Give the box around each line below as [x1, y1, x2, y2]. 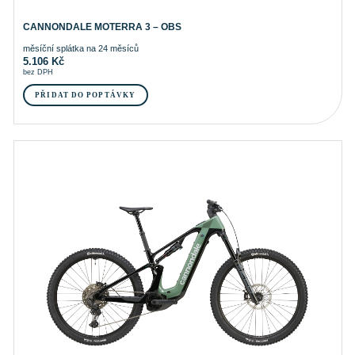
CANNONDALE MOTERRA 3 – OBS [22, 21, 181, 32]
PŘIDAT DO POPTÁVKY [35, 90, 136, 99]
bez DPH [22, 67, 53, 76]
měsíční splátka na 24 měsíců [22, 43, 139, 53]
